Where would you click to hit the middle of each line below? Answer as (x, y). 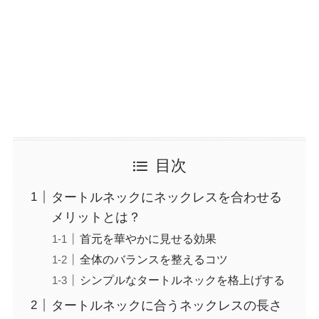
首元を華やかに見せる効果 (148, 238)
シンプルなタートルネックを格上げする (182, 279)
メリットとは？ (96, 217)
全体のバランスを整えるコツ (153, 259)
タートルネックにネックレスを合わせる (166, 197)
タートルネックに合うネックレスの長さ (166, 305)
